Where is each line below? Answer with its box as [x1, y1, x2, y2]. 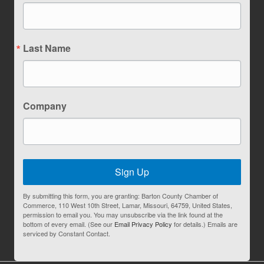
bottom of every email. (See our [23, 219, 114, 229]
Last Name [23, 41, 71, 55]
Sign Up [115, 165, 149, 179]
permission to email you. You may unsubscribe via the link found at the [23, 210, 223, 220]
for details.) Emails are [172, 219, 237, 229]
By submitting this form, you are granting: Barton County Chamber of [23, 191, 218, 201]
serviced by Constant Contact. [23, 229, 110, 239]
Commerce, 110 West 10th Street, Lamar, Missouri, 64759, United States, [23, 200, 232, 210]
